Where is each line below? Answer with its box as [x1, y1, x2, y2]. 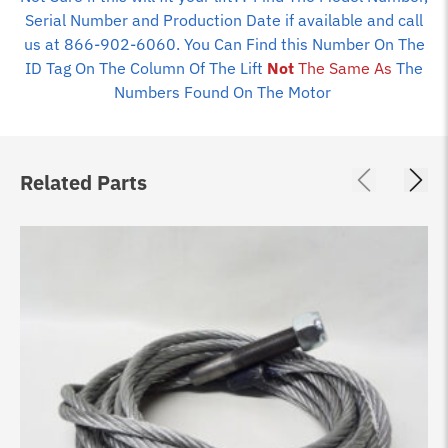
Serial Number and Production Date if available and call [25, 9, 423, 30]
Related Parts [20, 168, 147, 196]
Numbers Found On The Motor [113, 81, 335, 102]
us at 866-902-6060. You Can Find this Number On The [23, 33, 425, 54]
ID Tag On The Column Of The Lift [25, 57, 267, 78]
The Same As [294, 57, 392, 78]
